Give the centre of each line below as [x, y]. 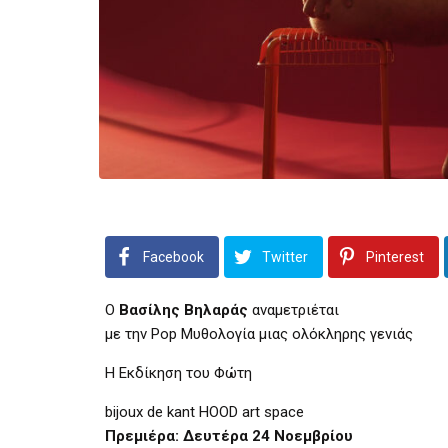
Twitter [285, 256]
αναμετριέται [295, 309]
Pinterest [395, 256]
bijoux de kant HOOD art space [204, 411]
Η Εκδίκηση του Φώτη [178, 372]
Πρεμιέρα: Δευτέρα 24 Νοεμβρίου [229, 435]
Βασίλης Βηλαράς [185, 309]
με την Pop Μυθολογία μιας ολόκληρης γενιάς [259, 333]
